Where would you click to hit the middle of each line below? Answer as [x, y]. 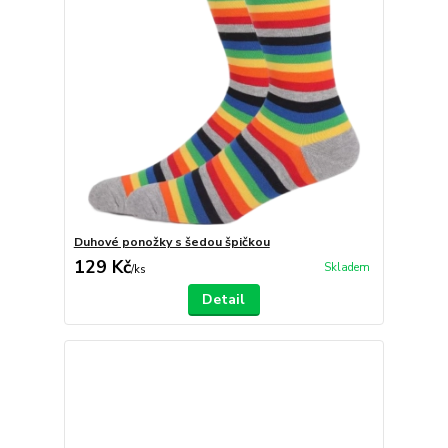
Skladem [346, 267]
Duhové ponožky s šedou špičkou [171, 241]
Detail [224, 299]
